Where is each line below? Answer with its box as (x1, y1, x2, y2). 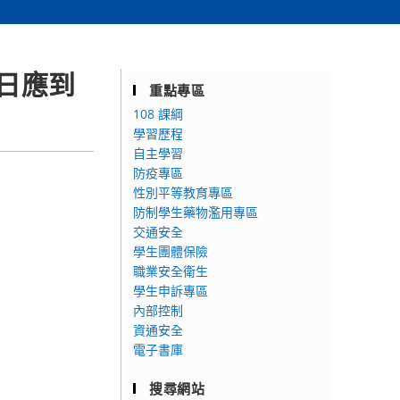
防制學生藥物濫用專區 (133, 204, 258, 221)
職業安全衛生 (133, 262, 208, 279)
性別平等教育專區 (133, 184, 233, 201)
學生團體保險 (133, 243, 208, 260)
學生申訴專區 (133, 282, 208, 299)
